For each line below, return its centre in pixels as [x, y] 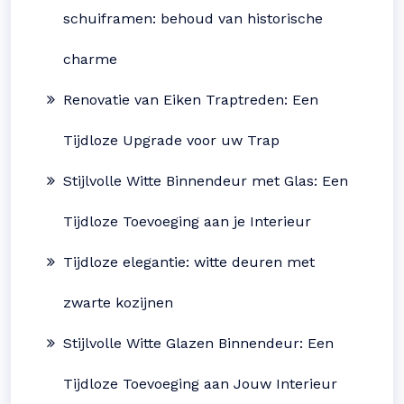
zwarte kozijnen [118, 303]
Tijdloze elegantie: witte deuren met [189, 262]
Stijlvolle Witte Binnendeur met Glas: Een [206, 181]
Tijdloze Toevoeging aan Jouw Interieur [200, 384]
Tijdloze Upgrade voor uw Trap [171, 140]
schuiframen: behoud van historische [193, 18]
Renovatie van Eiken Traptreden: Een [191, 100]
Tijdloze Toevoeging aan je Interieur [187, 221]
